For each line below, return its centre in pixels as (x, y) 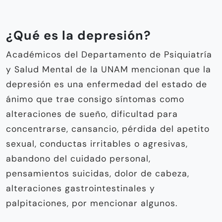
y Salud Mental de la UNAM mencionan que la (109, 69)
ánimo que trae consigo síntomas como (95, 99)
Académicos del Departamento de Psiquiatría (109, 54)
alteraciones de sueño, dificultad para (92, 114)
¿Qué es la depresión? (79, 35)
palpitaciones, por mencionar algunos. (92, 203)
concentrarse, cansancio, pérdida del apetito (108, 129)
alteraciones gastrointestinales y (81, 188)
